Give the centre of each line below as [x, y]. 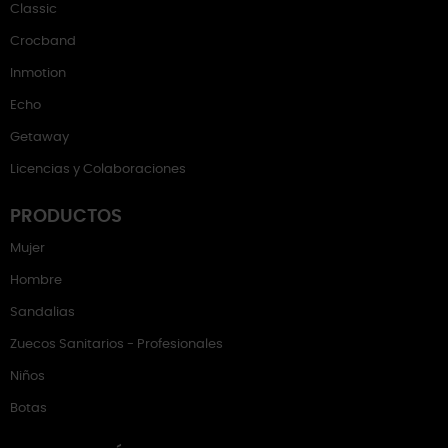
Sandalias [42, 312]
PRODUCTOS [66, 217]
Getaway [39, 137]
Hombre [36, 280]
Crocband [43, 41]
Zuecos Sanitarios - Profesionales [116, 344]
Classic [33, 9]
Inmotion [38, 73]
